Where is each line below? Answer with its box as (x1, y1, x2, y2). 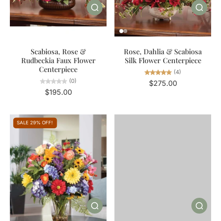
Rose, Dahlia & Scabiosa (124, 46, 202, 56)
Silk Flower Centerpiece (124, 55, 201, 65)
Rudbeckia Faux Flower (21, 55, 96, 65)
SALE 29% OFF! (17, 120, 53, 126)
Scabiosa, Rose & (31, 46, 86, 56)
